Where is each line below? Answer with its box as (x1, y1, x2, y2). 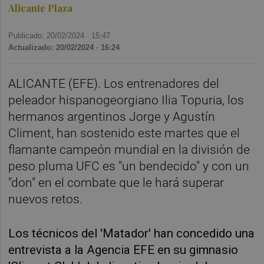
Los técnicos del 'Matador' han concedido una (8, 226, 255, 240)
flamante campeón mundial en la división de (8, 143, 250, 157)
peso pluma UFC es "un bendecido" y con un (8, 159, 250, 174)
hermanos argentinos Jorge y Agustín (8, 110, 216, 124)
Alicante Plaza (8, 2, 73, 15)
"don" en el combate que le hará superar (8, 176, 225, 190)
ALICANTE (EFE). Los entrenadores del (8, 77, 220, 91)
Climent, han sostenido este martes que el (8, 126, 240, 141)
